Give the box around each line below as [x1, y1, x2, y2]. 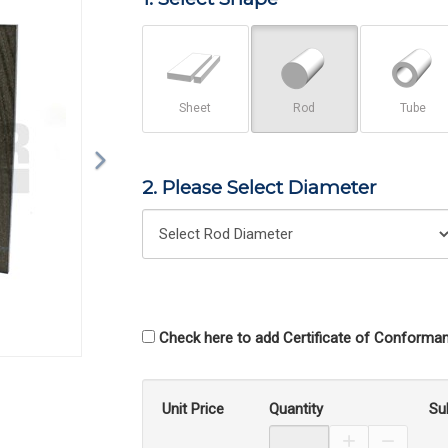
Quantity [268, 400, 323, 418]
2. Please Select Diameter [141, 176, 377, 199]
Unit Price [161, 400, 224, 418]
